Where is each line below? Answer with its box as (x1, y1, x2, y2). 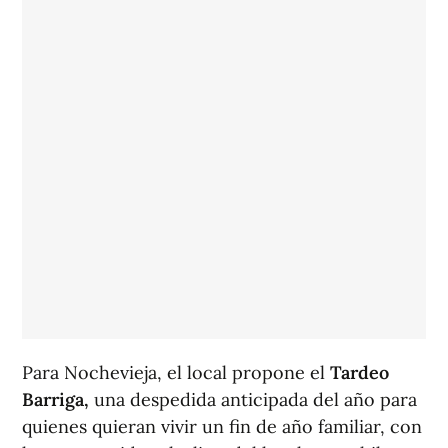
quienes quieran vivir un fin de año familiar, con (22, 415, 422, 439)
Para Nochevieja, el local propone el (22, 361, 330, 385)
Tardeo (330, 361, 389, 385)
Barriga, (22, 388, 89, 412)
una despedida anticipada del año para (89, 388, 417, 412)
